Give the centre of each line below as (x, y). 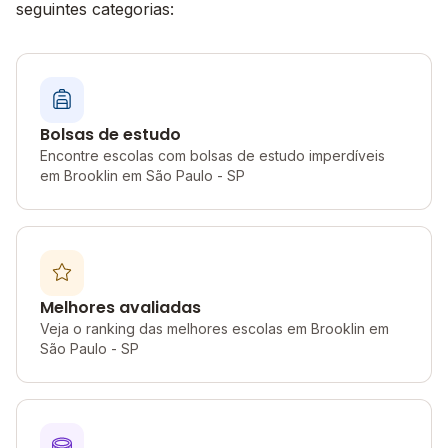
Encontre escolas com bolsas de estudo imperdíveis (212, 155)
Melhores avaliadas (120, 307)
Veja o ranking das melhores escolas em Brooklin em (214, 328)
